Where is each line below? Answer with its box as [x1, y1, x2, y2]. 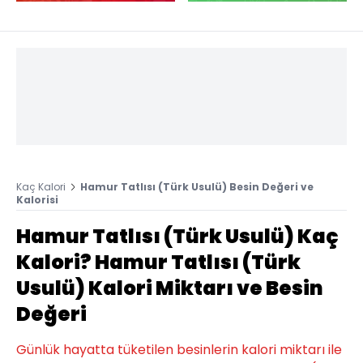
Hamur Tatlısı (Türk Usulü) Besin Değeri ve [80, 179, 314, 194]
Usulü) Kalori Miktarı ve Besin [16, 274, 323, 301]
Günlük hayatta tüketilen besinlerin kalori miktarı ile [16, 340, 342, 359]
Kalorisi [16, 192, 58, 207]
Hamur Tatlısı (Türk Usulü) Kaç [16, 222, 339, 250]
